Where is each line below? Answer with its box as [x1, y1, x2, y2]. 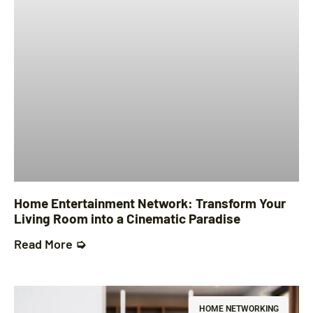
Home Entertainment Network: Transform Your [14, 195, 286, 212]
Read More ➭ [14, 236, 86, 252]
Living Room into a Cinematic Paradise [14, 210, 240, 227]
